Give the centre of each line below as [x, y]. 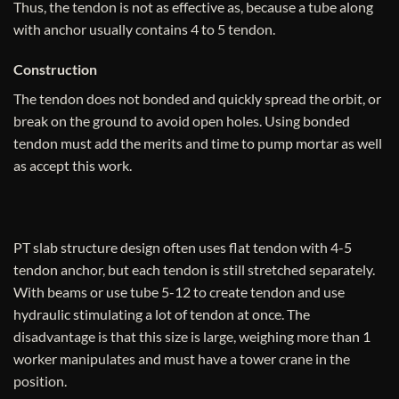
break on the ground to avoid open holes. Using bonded [182, 121]
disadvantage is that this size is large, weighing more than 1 [192, 337]
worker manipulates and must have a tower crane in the [182, 359]
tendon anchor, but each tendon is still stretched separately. [194, 270]
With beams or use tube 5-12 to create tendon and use [179, 292]
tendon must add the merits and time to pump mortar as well [198, 143]
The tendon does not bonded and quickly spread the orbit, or [197, 99]
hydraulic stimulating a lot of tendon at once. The [162, 314]
